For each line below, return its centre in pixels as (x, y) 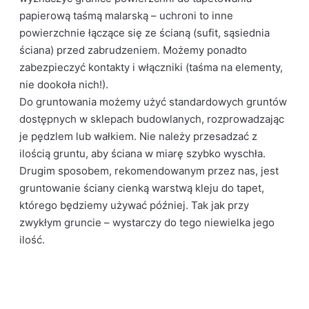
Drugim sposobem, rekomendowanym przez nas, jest (149, 171)
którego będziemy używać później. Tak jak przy (134, 205)
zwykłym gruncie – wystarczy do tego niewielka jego (147, 222)
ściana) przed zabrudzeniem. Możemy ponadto (133, 50)
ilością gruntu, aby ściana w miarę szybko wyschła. (143, 153)
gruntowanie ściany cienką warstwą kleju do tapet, (142, 188)
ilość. (32, 240)
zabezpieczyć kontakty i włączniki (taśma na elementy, (151, 67)
